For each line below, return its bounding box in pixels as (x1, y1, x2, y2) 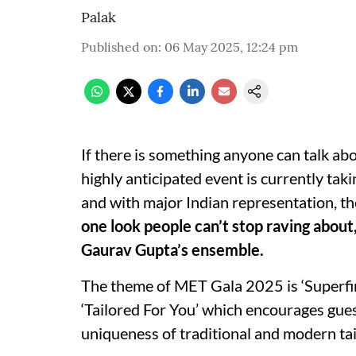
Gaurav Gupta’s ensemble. (81, 240, 264, 259)
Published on (81, 39, 158, 55)
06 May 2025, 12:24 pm (164, 39, 298, 55)
